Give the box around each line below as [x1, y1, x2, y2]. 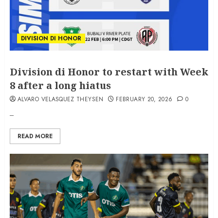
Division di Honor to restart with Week [10, 65, 208, 79]
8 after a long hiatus [10, 79, 111, 92]
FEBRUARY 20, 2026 [116, 95, 173, 104]
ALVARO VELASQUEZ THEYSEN [18, 95, 104, 104]
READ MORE [18, 132, 53, 141]
